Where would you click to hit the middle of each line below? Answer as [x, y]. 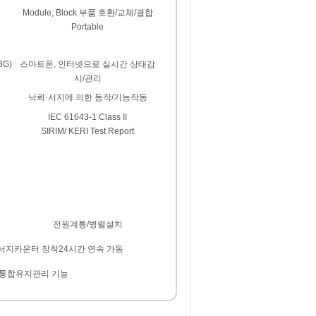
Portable [87, 27]
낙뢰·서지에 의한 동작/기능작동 [87, 98]
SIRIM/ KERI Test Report [87, 132]
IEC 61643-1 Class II [87, 117]
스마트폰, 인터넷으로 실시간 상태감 [87, 65]
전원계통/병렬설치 [87, 225]
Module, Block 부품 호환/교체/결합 [87, 13]
